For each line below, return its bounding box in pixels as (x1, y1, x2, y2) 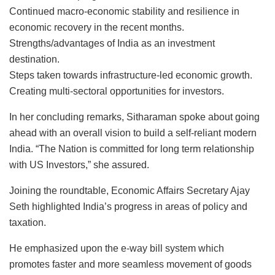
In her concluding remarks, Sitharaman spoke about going (9, 111, 260, 122)
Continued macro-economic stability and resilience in (9, 6, 239, 17)
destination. (9, 53, 60, 64)
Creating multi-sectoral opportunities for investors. (9, 85, 224, 96)
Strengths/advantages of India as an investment (9, 37, 215, 48)
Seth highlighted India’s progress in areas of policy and (9, 201, 247, 212)
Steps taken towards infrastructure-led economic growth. (9, 69, 252, 80)
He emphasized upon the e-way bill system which (9, 242, 224, 254)
